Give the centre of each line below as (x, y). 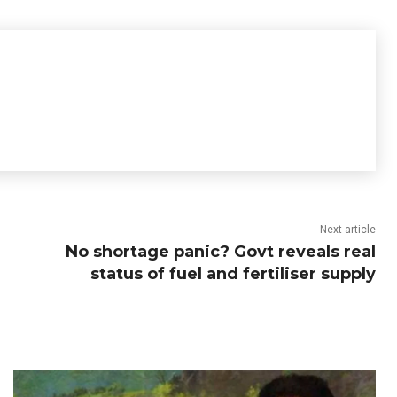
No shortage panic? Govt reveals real (220, 252)
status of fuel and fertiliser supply (233, 274)
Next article (347, 230)
